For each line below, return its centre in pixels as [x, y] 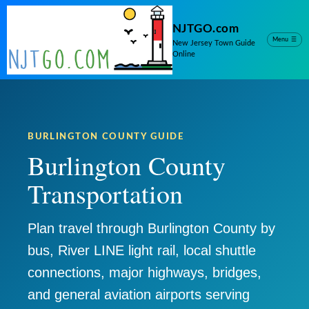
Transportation [105, 193]
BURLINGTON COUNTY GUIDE [106, 137]
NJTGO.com [206, 29]
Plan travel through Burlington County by [151, 228]
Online [183, 54]
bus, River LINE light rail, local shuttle [142, 250]
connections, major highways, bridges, [144, 272]
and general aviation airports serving [139, 295]
